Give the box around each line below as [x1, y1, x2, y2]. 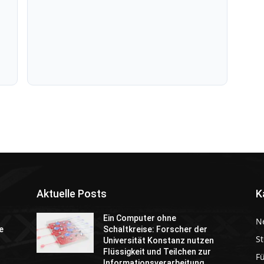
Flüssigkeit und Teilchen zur [103, 247, 212, 257]
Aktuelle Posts [37, 187, 107, 200]
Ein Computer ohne [103, 213, 177, 223]
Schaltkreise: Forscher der [103, 225, 208, 235]
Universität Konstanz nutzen [103, 236, 214, 246]
